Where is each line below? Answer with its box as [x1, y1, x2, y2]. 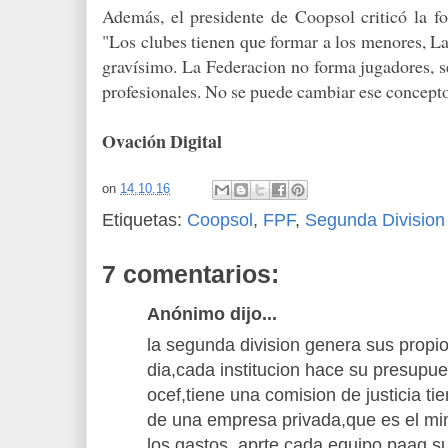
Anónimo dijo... [147, 303, 277, 324]
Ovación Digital [102, 127, 222, 154]
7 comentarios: [102, 259, 279, 288]
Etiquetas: [102, 209, 187, 230]
